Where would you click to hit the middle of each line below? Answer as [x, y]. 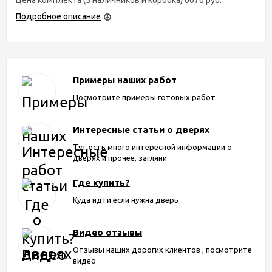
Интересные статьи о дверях [141, 129]
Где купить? [101, 182]
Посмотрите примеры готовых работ [144, 97]
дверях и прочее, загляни [120, 158]
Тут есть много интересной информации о [152, 147]
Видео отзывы [107, 232]
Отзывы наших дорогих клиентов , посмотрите [162, 249]
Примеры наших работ [124, 80]
